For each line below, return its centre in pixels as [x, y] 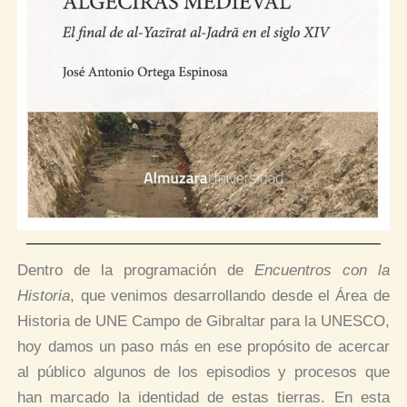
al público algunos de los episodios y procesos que [203, 372]
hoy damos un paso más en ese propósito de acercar [203, 346]
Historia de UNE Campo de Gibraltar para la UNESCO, [203, 321]
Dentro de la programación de [136, 270]
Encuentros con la [322, 270]
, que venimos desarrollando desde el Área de [230, 295]
